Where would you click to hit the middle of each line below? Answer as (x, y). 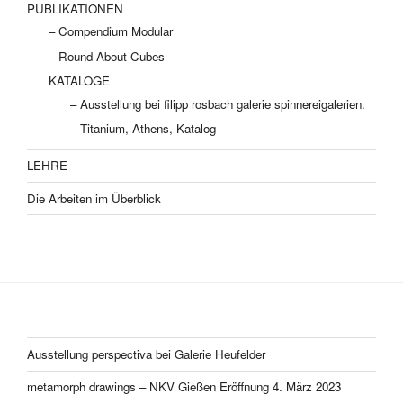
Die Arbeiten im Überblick (94, 198)
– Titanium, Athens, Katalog (143, 129)
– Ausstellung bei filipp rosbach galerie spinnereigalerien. (218, 103)
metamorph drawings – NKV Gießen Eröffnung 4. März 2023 (184, 387)
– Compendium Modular (111, 31)
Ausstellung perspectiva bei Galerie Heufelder (146, 354)
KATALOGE (79, 81)
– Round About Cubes (107, 56)
